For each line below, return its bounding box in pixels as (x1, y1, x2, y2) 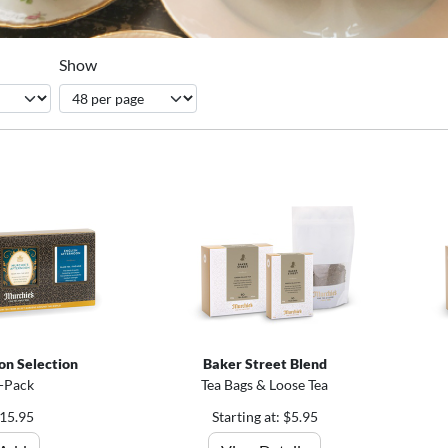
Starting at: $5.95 (211, 407, 318, 425)
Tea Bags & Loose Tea (201, 375, 329, 393)
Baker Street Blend (202, 354, 327, 372)
